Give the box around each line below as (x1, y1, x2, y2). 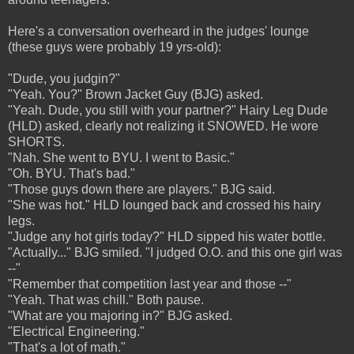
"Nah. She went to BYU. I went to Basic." (8, 151, 235, 165)
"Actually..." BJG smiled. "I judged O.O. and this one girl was (8, 246, 342, 260)
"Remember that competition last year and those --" (8, 277, 292, 292)
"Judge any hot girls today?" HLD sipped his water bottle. (8, 230, 326, 244)
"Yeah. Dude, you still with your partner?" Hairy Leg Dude (8, 104, 328, 118)
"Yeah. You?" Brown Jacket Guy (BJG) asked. (8, 88, 263, 102)
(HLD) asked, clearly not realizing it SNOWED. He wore (8, 119, 318, 134)
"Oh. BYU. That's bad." (8, 167, 135, 181)
